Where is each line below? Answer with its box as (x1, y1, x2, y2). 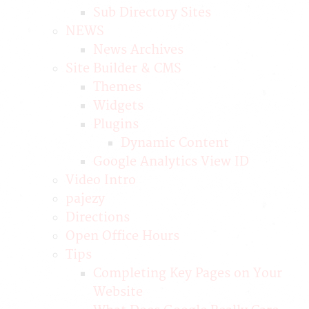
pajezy (66, 191, 105, 207)
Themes (93, 79, 141, 95)
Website (93, 284, 143, 300)
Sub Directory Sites (93, 5, 211, 21)
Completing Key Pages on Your (93, 266, 282, 281)
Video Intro (66, 172, 136, 188)
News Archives (93, 42, 183, 58)
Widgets (93, 98, 143, 114)
